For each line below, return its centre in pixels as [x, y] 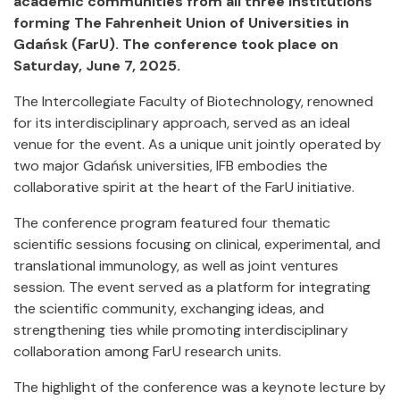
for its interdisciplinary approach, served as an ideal [182, 123]
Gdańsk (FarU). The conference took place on [176, 44]
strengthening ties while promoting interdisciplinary [181, 330]
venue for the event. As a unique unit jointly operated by [197, 144]
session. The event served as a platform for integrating [192, 287]
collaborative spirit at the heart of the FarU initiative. [184, 187]
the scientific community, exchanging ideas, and [169, 308]
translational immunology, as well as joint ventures [176, 266]
